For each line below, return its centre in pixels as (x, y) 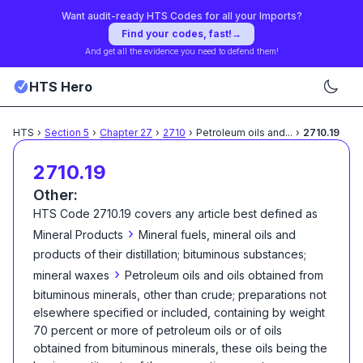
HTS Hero (61, 87)
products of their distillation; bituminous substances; (170, 254)
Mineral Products (78, 235)
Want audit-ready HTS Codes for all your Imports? (181, 16)
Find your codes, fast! (177, 34)
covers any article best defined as (224, 214)
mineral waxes (71, 275)
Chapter (120, 132)
